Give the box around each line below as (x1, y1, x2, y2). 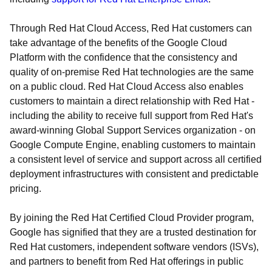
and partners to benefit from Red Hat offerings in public (10, 256, 243, 267)
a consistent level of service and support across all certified (10, 154, 262, 165)
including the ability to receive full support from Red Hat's (10, 110, 253, 121)
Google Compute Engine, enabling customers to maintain (10, 140, 256, 150)
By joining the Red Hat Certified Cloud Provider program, (10, 212, 254, 223)
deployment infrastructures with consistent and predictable (10, 169, 259, 179)
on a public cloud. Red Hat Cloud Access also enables (10, 81, 243, 92)
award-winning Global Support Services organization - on (10, 125, 256, 135)
